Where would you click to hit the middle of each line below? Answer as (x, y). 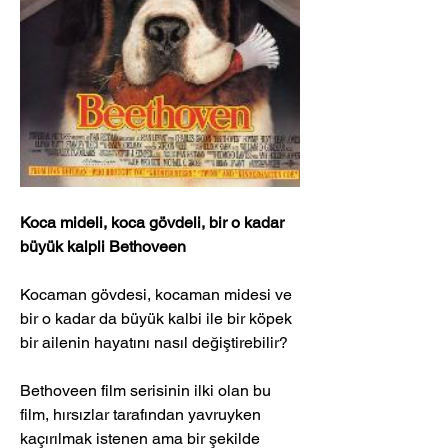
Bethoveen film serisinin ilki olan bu (147, 391)
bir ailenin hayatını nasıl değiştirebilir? (156, 343)
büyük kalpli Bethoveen (103, 247)
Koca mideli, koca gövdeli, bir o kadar (154, 223)
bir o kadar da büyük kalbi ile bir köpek (158, 319)
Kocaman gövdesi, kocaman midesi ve (158, 295)
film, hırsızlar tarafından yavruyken (142, 415)
